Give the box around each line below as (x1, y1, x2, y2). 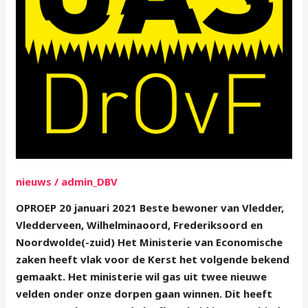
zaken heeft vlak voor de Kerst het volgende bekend (16, 252, 290, 266)
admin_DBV (61, 174, 118, 188)
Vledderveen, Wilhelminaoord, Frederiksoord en (16, 217, 263, 232)
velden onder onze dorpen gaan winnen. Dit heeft (16, 286, 273, 300)
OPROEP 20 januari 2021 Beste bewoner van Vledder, (16, 200, 285, 214)
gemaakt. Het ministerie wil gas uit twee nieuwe (16, 269, 267, 283)
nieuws (16, 174, 52, 188)
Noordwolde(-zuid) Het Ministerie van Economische (16, 234, 283, 249)
